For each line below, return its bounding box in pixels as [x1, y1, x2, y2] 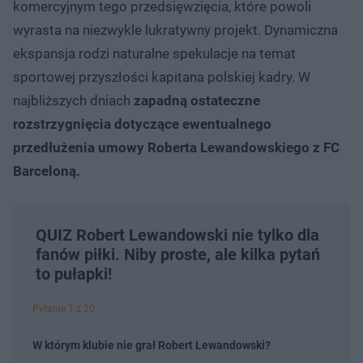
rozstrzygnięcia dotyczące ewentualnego [13, 116, 271, 133]
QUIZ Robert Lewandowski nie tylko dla [36, 225, 319, 246]
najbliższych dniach [13, 92, 134, 109]
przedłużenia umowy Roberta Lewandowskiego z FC [13, 139, 340, 156]
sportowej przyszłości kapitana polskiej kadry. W [13, 69, 310, 86]
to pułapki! [36, 264, 112, 284]
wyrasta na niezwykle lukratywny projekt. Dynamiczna [13, 22, 338, 39]
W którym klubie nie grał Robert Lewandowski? [32, 339, 271, 352]
